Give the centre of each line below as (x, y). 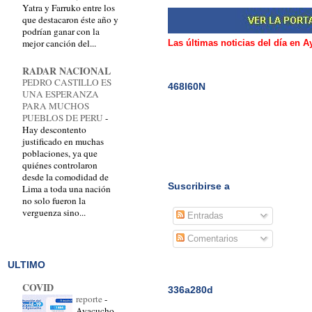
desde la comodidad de (65, 177)
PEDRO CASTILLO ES (67, 83)
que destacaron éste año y (70, 20)
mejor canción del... (59, 44)
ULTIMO (26, 264)
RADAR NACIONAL (67, 71)
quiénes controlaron (60, 165)
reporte (90, 298)
